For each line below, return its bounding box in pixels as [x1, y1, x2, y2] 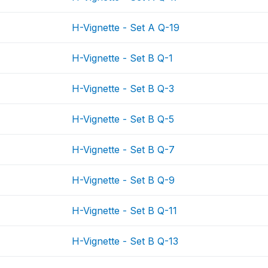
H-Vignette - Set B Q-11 [72, 205, 178, 217]
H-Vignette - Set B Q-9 [72, 174, 175, 186]
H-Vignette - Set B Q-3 [72, 83, 175, 95]
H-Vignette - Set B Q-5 [72, 113, 175, 125]
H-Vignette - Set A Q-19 [72, 22, 180, 33]
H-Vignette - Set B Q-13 [72, 235, 179, 247]
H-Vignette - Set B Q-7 [72, 144, 175, 156]
